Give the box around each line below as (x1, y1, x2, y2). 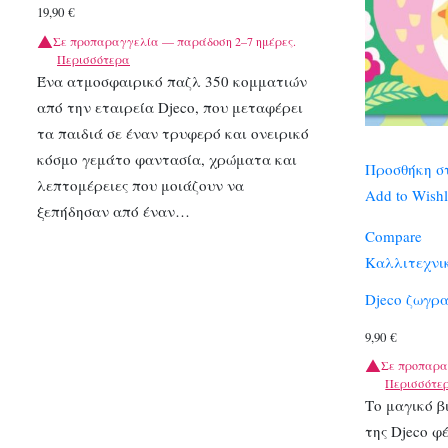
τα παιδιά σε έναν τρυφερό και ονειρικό (37, 122, 309, 143)
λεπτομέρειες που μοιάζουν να (37, 174, 244, 195)
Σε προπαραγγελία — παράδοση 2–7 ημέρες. (53, 32, 296, 49)
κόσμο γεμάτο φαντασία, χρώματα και (37, 148, 297, 169)
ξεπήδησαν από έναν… (37, 200, 190, 221)
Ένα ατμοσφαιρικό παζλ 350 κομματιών (37, 70, 307, 91)
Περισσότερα (57, 50, 130, 67)
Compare (365, 225, 423, 246)
